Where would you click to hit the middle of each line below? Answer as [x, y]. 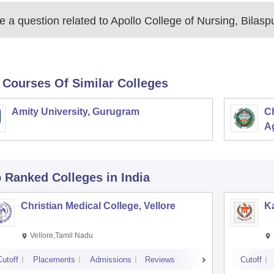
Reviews [160, 260]
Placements [54, 260]
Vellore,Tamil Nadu [61, 235]
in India [128, 177]
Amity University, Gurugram [75, 112]
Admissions [110, 260]
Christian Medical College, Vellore [98, 206]
